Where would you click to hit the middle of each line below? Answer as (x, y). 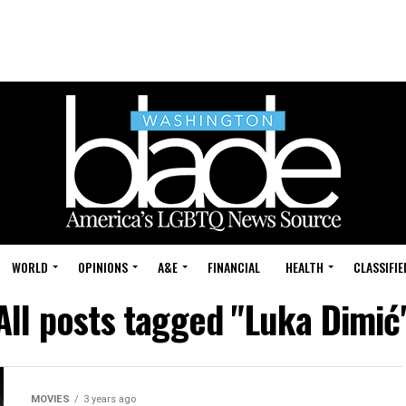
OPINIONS (103, 267)
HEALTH (304, 267)
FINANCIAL (234, 267)
